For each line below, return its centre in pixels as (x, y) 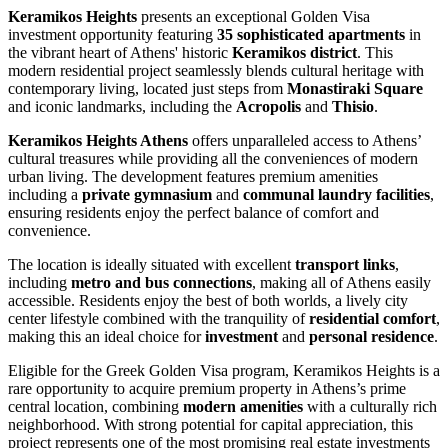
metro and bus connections (161, 282)
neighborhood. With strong (92, 424)
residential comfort (372, 318)
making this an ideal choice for (106, 336)
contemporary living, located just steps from (147, 88)
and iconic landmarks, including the (122, 106)
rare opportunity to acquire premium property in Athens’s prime (207, 388)
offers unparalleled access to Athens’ (304, 140)
